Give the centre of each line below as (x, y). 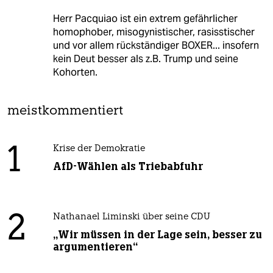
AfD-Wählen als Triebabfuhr (128, 166)
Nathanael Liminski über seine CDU (131, 217)
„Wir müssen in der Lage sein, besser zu (157, 234)
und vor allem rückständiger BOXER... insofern (156, 45)
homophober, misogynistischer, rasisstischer (154, 32)
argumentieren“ (95, 246)
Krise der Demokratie (99, 149)
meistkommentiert (65, 111)
